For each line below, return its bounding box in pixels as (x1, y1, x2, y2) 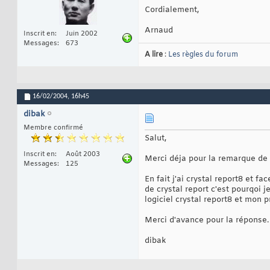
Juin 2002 (66, 30, 98, 39)
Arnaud (145, 25, 173, 36)
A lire (145, 50, 163, 60)
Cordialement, (145, 5, 199, 16)
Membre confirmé (24, 124, 83, 133)
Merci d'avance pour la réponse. (145, 215, 269, 226)
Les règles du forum (168, 50, 238, 60)
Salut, (145, 133, 166, 144)
